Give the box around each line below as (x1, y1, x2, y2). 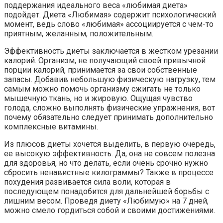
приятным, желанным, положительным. (4, 28, 153, 38)
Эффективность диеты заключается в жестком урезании (4, 46, 218, 56)
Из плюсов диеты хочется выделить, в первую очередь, (4, 139, 216, 149)
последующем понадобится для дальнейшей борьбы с (4, 186, 209, 196)
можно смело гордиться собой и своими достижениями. (4, 205, 215, 215)
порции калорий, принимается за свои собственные (4, 65, 197, 75)
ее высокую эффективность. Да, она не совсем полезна (4, 148, 215, 158)
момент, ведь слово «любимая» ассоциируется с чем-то (4, 19, 214, 29)
